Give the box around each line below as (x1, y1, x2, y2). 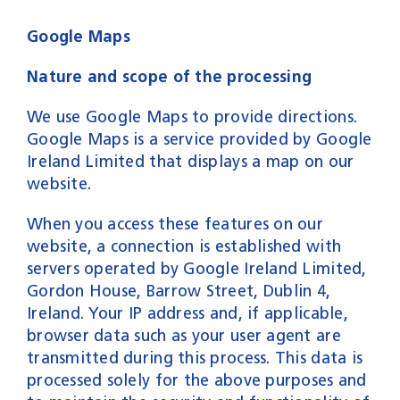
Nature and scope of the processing (26, 66, 312, 87)
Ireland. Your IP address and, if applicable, (26, 303, 348, 323)
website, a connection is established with (26, 236, 342, 256)
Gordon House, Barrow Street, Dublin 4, (26, 280, 331, 301)
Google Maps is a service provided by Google (26, 129, 372, 149)
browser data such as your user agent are (26, 325, 341, 346)
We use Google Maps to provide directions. (26, 106, 358, 127)
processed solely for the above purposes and (26, 370, 367, 390)
